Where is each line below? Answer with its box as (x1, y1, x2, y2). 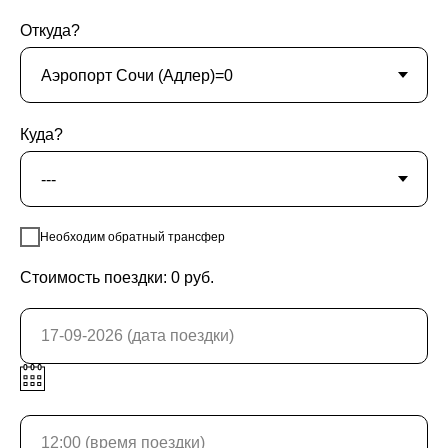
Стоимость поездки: (20, 269, 171, 287)
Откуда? (20, 22, 80, 40)
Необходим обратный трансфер (40, 229, 225, 244)
